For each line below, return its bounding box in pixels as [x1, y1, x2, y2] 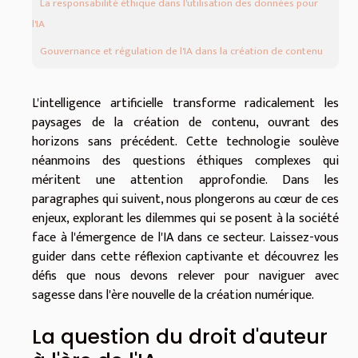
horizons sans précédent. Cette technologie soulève [32, 130, 339, 153]
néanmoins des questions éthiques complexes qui [32, 149, 339, 172]
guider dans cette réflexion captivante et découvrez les [32, 245, 339, 268]
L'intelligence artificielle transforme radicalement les [32, 92, 339, 114]
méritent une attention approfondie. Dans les [32, 169, 339, 191]
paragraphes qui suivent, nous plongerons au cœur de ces [32, 188, 339, 210]
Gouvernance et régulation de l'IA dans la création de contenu [40, 42, 323, 60]
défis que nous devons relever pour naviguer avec [32, 265, 339, 287]
